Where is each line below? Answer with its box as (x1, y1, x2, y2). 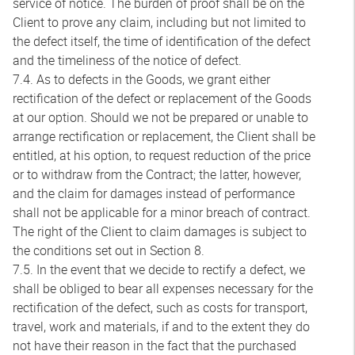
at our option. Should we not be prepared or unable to (13, 109, 308, 126)
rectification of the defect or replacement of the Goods (13, 90, 311, 107)
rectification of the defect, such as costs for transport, (13, 299, 307, 316)
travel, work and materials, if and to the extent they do (13, 318, 310, 335)
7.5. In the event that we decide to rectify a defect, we (13, 261, 305, 278)
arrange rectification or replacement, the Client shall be (13, 128, 315, 145)
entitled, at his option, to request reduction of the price (13, 147, 311, 164)
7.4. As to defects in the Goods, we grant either (13, 71, 270, 88)
